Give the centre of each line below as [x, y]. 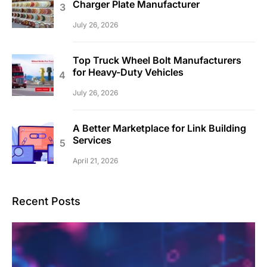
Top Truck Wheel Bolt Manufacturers [157, 60]
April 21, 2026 [95, 160]
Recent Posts [46, 201]
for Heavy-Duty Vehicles [128, 72]
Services [92, 140]
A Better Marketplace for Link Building [159, 128]
